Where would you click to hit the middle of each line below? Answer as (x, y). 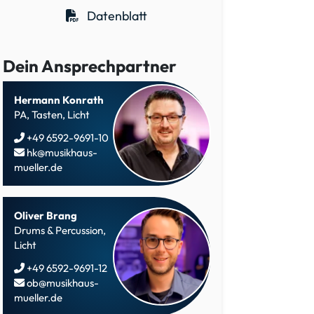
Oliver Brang (46, 215)
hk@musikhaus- (61, 152)
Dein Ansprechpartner (90, 66)
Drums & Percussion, (60, 230)
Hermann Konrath (59, 100)
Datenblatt (116, 15)
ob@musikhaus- (62, 282)
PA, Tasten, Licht (52, 114)
